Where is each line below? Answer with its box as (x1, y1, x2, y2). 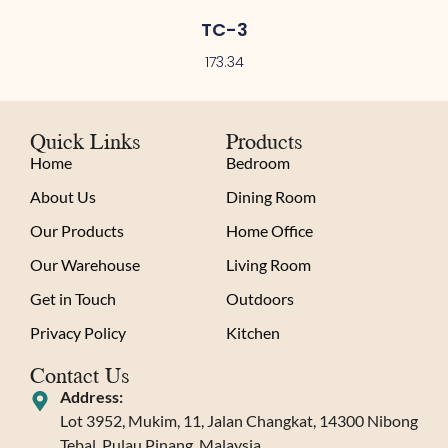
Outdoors (225, 288, 294, 308)
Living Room (225, 254, 311, 274)
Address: (60, 386, 123, 406)
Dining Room (225, 186, 316, 206)
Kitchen (225, 322, 280, 342)
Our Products (30, 220, 124, 240)
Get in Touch (30, 288, 116, 308)
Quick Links (30, 123, 141, 157)
